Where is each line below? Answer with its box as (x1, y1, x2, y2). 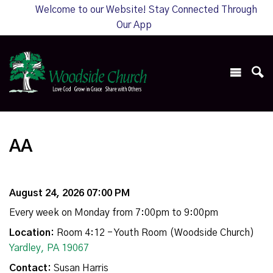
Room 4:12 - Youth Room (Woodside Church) (54, 228, 254, 238)
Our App (116, 20, 152, 30)
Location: (9, 228, 54, 238)
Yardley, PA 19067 (9, 243, 89, 253)
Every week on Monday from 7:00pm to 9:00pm (9, 208, 218, 218)
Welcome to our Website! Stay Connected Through (35, 5, 257, 15)
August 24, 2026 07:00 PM (9, 188, 130, 199)
